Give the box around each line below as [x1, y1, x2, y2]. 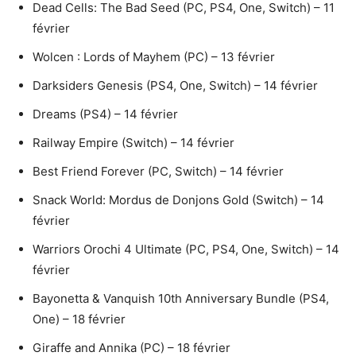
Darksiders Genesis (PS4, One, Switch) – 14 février [33, 77, 318, 93]
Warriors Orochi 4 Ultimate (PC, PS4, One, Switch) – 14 [33, 241, 339, 257]
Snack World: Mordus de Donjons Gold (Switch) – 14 [33, 192, 324, 207]
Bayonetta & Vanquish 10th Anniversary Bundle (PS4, [33, 290, 329, 306]
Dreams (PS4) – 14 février [33, 106, 178, 122]
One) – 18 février [33, 311, 126, 327]
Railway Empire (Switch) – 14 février [33, 134, 234, 150]
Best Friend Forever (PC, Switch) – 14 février [33, 163, 284, 179]
